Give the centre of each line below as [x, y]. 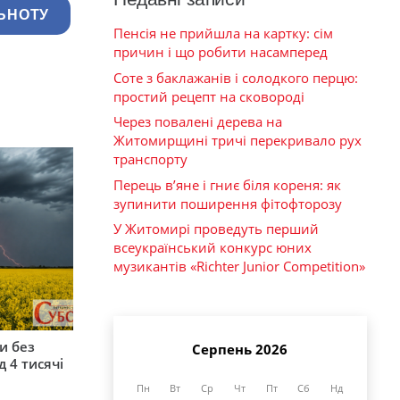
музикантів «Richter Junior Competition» [239, 267]
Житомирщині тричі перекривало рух [237, 141]
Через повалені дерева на [198, 122]
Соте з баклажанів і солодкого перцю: [236, 77]
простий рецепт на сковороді [209, 96]
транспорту [150, 159]
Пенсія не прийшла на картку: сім [223, 33]
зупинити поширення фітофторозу [228, 203]
